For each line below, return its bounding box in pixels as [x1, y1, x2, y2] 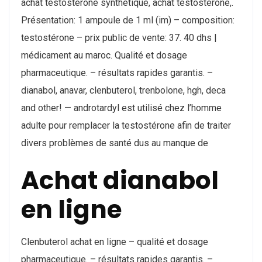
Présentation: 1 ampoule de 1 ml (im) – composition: [21, 15, 235, 26]
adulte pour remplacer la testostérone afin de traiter [21, 120, 231, 132]
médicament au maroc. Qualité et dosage [21, 50, 187, 61]
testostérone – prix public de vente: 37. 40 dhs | [21, 32, 217, 44]
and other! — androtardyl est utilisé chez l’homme [21, 102, 222, 114]
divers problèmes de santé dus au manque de [21, 137, 208, 149]
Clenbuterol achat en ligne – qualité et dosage [21, 236, 208, 248]
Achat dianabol [21, 163, 219, 198]
